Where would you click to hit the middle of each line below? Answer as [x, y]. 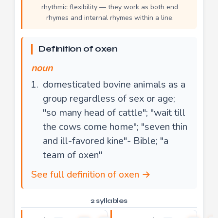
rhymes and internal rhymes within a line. [110, 18]
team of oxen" [73, 155]
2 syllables [109, 200]
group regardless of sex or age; [109, 98]
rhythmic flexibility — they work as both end [110, 7]
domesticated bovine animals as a [114, 84]
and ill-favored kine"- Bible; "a [106, 141]
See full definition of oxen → [91, 174]
